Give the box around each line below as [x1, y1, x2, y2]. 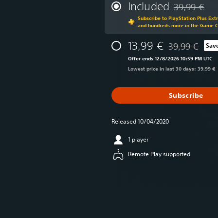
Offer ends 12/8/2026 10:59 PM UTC [128, 55, 212, 62]
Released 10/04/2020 [111, 117, 169, 126]
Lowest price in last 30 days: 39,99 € [128, 65, 215, 72]
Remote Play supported [128, 150, 190, 158]
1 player [128, 135, 148, 144]
